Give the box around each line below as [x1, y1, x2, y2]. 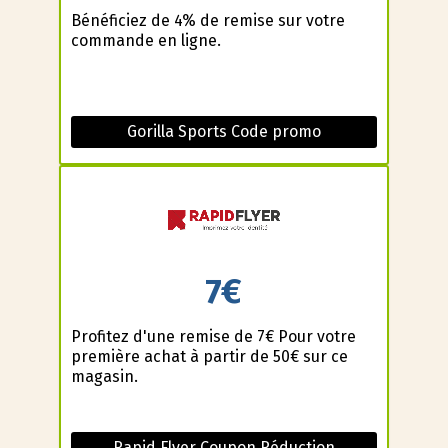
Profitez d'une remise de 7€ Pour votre [70, 326, 356, 346]
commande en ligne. [70, 31, 221, 51]
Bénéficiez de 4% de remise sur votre [70, 11, 345, 31]
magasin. [70, 366, 138, 386]
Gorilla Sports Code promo [126, 122, 321, 142]
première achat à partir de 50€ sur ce [70, 346, 348, 366]
